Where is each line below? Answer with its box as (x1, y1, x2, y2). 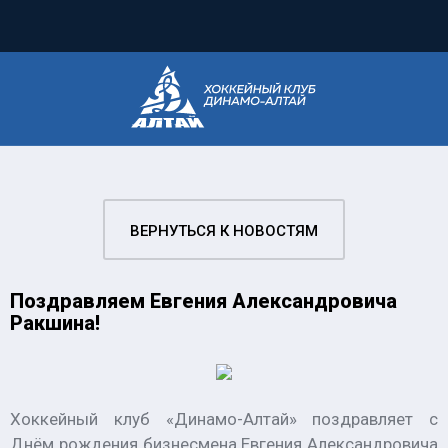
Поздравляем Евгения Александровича (10, 289, 397, 313)
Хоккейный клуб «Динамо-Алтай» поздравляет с (10, 409, 438, 429)
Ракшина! (10, 311, 100, 335)
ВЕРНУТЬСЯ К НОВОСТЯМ (130, 222, 318, 240)
